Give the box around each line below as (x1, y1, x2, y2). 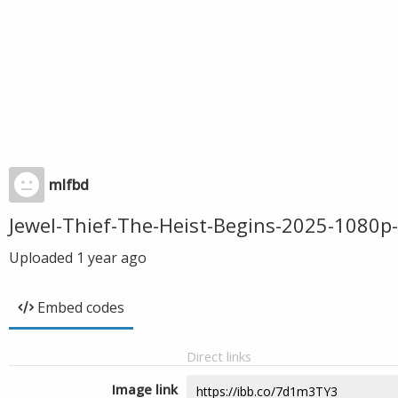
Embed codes (37, 298, 124, 317)
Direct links (187, 347, 251, 365)
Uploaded (9, 248, 76, 267)
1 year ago (76, 248, 147, 267)
